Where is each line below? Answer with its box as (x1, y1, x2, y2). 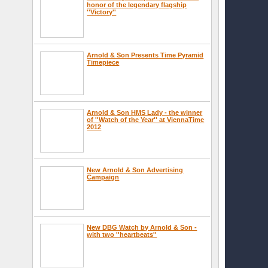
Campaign (87, 173, 120, 181)
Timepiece (87, 58, 120, 66)
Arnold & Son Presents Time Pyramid (87, 51, 204, 59)
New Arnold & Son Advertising (87, 166, 184, 173)
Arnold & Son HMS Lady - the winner (87, 108, 203, 116)
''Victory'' (87, 8, 117, 16)
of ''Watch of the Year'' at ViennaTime (87, 115, 205, 123)
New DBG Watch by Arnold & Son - (87, 223, 197, 231)
